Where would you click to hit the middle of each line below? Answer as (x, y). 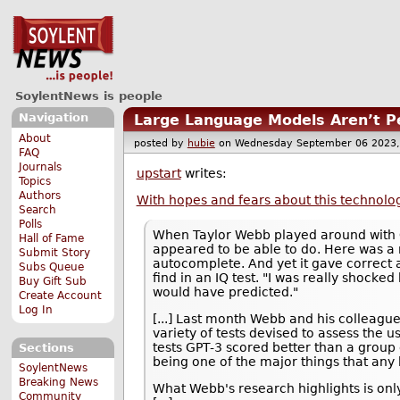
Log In (36, 309)
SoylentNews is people (88, 96)
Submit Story (55, 252)
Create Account (61, 295)
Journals (41, 167)
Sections (46, 347)
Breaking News (59, 383)
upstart (158, 174)
